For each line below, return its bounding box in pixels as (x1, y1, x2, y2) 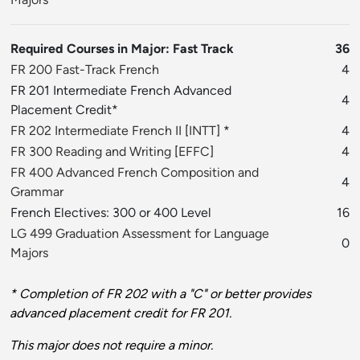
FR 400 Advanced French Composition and (10, 165, 259, 181)
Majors (10, 245, 48, 261)
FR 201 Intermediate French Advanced (10, 83, 231, 99)
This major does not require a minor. (10, 337, 213, 354)
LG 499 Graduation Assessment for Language (10, 226, 269, 242)
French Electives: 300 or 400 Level (10, 205, 211, 221)
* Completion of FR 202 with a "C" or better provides (10, 286, 311, 302)
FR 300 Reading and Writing (10, 144, 171, 160)
